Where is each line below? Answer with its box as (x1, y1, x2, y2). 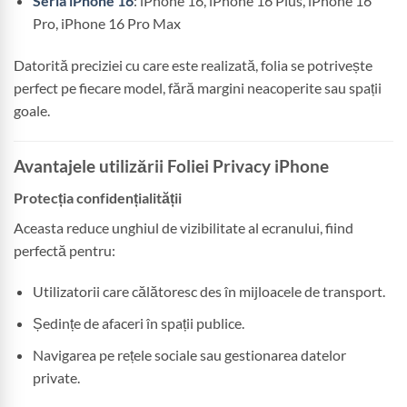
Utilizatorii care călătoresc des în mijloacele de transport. (32, 283, 385, 301)
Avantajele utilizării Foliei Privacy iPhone (14, 155, 329, 177)
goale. (14, 102, 50, 120)
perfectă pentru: (14, 241, 115, 259)
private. (32, 368, 80, 386)
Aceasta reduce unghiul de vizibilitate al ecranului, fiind (14, 218, 353, 236)
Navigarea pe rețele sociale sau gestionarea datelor (32, 345, 346, 363)
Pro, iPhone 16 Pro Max (32, 15, 181, 33)
